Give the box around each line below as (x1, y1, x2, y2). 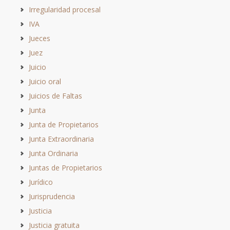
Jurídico (29, 177, 53, 187)
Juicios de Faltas (29, 90, 82, 101)
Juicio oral (29, 76, 61, 86)
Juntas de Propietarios (29, 162, 102, 172)
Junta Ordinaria (29, 148, 78, 158)
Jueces (29, 33, 50, 43)
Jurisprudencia (29, 191, 75, 201)
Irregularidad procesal (29, 4, 101, 14)
